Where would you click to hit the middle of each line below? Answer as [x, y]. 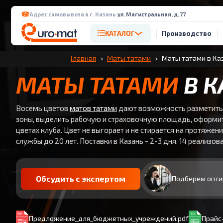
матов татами [93, 108]
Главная [83, 58]
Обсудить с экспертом [81, 178]
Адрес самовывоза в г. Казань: [73, 14]
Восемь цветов [43, 108]
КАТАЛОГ [120, 33]
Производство [187, 33]
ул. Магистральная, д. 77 [152, 14]
